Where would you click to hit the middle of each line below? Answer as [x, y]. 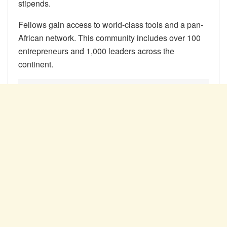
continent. [36, 64]
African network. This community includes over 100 [109, 38]
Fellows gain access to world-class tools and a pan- [111, 25]
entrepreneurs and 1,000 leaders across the [96, 51]
